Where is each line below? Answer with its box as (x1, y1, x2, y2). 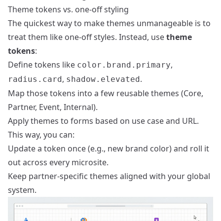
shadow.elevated (66, 74, 140, 84)
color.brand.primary (77, 60, 171, 70)
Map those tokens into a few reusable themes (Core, (8, 88, 203, 99)
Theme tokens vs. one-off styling (8, 4, 129, 15)
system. (8, 184, 37, 196)
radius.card (8, 74, 62, 84)
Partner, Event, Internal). (8, 102, 98, 113)
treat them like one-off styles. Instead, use (8, 32, 166, 43)
